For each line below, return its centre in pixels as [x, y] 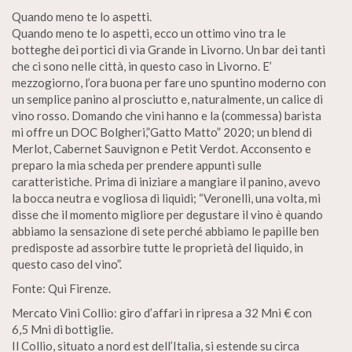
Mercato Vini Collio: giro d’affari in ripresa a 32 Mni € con [162, 313]
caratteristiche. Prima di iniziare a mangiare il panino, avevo [166, 181]
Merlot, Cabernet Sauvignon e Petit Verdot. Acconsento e [161, 148]
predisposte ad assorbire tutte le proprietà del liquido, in [158, 247]
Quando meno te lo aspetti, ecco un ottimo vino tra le [149, 33]
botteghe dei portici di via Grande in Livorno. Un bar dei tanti [169, 49]
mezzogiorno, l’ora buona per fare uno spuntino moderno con [169, 82]
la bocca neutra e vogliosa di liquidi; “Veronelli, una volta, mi [166, 198]
